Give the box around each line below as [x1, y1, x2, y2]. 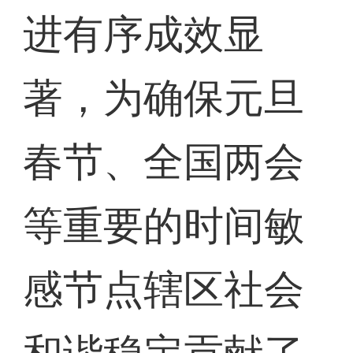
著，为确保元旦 [23, 76, 305, 121]
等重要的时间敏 [23, 203, 305, 249]
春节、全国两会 [23, 139, 305, 185]
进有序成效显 [23, 12, 265, 58]
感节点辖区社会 [23, 267, 305, 313]
